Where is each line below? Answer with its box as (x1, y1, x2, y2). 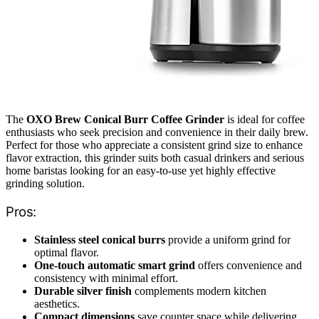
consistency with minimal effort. (34, 271, 178, 284)
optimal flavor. (34, 246, 99, 258)
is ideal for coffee (224, 113, 305, 126)
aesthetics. (34, 297, 80, 310)
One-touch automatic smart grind (34, 258, 195, 271)
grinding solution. (6, 177, 85, 190)
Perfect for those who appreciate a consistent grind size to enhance (6, 139, 303, 152)
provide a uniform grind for (165, 233, 291, 246)
